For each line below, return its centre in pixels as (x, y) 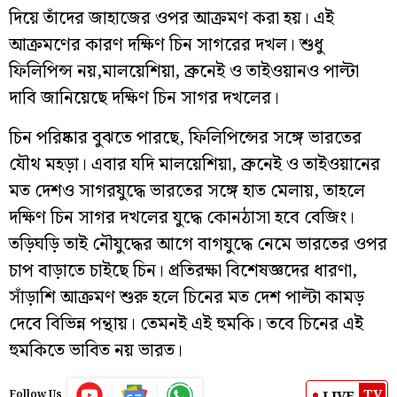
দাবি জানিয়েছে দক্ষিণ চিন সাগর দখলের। (144, 98)
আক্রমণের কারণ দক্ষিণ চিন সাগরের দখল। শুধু (166, 45)
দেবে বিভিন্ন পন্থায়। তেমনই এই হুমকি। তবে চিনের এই (186, 324)
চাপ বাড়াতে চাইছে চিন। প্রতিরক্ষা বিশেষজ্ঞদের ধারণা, (183, 271)
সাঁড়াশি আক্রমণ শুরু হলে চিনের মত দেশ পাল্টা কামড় (187, 298)
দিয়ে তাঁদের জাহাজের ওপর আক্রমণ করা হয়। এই (171, 19)
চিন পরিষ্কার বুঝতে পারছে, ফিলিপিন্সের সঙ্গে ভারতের (185, 138)
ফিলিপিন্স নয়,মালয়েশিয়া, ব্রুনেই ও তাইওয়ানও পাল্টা (184, 72)
